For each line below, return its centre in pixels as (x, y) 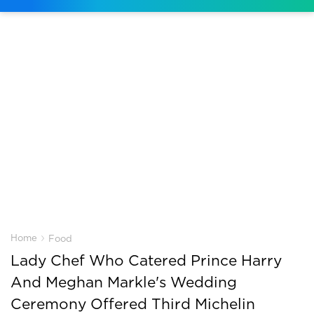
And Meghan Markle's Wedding (124, 282)
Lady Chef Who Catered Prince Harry (146, 260)
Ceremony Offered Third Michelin (133, 304)
